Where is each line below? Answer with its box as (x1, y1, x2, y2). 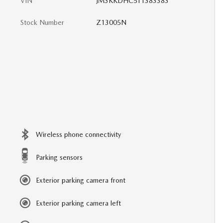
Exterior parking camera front (36, 176, 125, 184)
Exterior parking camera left (36, 199, 121, 207)
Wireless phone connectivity (36, 130, 121, 138)
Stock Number (20, 18, 64, 26)
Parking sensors (36, 153, 83, 161)
